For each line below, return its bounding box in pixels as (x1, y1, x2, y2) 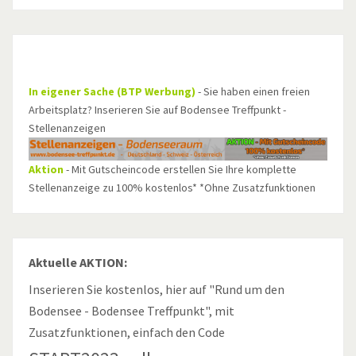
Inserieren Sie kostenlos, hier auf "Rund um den (29, 281, 284, 298)
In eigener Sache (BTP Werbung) (29, 84, 195, 99)
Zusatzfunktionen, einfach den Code (29, 324, 225, 341)
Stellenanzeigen (29, 121, 106, 136)
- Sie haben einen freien (195, 84, 310, 99)
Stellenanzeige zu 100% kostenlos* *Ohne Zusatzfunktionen (29, 180, 315, 195)
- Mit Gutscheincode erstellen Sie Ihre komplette (64, 162, 296, 177)
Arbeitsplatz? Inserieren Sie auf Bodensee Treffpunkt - (29, 103, 286, 118)
